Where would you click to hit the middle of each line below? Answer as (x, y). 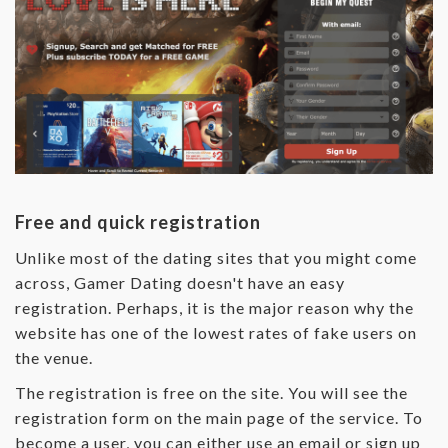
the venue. (54, 357)
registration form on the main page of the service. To (219, 417)
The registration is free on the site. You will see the (211, 392)
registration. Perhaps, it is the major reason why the (214, 307)
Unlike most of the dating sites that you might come (216, 257)
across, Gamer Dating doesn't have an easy (180, 282)
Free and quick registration (138, 221)
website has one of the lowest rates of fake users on (216, 332)
